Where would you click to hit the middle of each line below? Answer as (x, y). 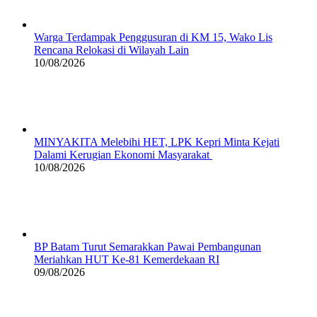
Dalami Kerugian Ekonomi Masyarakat (123, 155)
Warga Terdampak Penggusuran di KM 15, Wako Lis (153, 38)
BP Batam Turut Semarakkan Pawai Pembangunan (148, 247)
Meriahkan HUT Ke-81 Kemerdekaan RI (127, 260)
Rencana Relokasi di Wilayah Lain (111, 50)
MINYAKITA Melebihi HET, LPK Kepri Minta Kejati (157, 142)
